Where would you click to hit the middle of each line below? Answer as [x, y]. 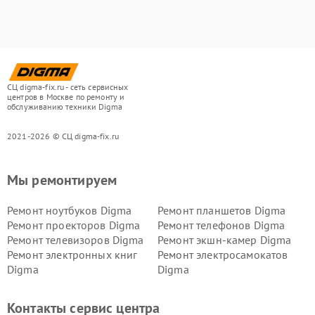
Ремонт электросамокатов [223, 255]
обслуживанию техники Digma [65, 107]
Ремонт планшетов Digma [222, 211]
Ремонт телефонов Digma [221, 225]
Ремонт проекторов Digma [74, 225]
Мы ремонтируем [62, 180]
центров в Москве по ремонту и [66, 97]
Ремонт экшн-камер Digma [225, 240]
